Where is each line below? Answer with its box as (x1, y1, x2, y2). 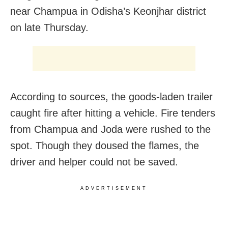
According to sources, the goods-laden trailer (10, 91, 213, 102)
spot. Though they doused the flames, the (10, 139, 199, 151)
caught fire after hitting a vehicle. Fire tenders (10, 107, 215, 119)
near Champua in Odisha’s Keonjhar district (10, 5, 206, 17)
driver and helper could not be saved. (10, 156, 178, 167)
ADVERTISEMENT (80, 185, 148, 191)
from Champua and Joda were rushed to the (10, 123, 211, 135)
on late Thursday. (10, 21, 89, 33)
